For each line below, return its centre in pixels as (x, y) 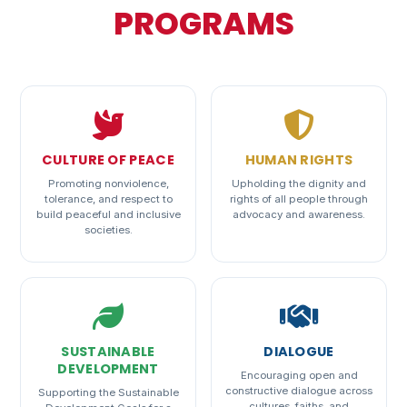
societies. (108, 229)
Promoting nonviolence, (108, 183)
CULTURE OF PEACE (108, 159)
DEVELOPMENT (108, 368)
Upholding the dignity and (299, 183)
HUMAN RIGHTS (299, 159)
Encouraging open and (299, 375)
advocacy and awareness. (299, 214)
